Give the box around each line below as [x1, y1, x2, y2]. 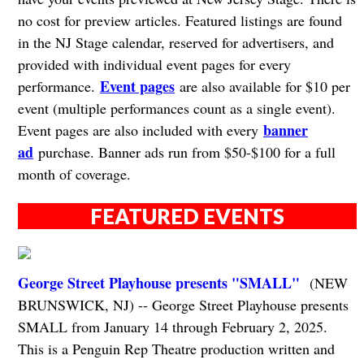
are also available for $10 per [174, 76, 350, 97]
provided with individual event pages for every [17, 54, 291, 75]
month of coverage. [17, 164, 131, 184]
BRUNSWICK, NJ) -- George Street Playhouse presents [17, 295, 349, 315]
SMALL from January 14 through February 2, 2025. [17, 317, 327, 337]
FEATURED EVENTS [90, 203, 285, 228]
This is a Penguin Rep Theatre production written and [17, 339, 335, 359]
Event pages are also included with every [17, 120, 263, 141]
